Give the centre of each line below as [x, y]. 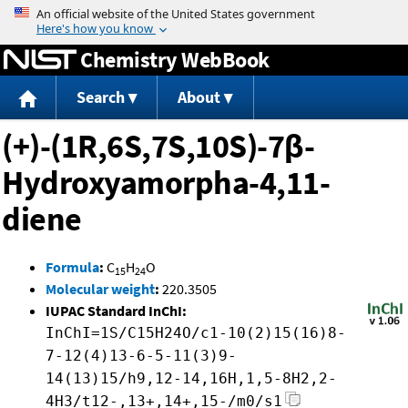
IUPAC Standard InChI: [116, 311]
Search [100, 97]
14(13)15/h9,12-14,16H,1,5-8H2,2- [191, 379]
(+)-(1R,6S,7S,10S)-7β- [158, 147]
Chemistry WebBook [175, 59]
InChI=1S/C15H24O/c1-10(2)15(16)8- [196, 333]
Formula [72, 267]
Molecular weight [100, 289]
